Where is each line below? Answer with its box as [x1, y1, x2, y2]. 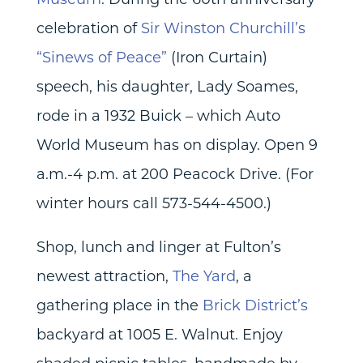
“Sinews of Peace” [36, 47, 167, 67]
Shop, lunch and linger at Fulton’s [36, 237, 281, 257]
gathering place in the [36, 295, 203, 315]
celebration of [36, 18, 141, 38]
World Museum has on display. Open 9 [36, 135, 318, 155]
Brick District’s [202, 295, 308, 315]
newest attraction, [36, 266, 173, 286]
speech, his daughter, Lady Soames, [36, 76, 298, 96]
